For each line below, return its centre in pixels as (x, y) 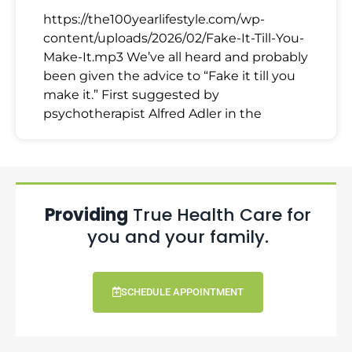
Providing (86, 214)
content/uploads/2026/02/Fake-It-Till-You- (174, 38)
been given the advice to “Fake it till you (169, 75)
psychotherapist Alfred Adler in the (152, 113)
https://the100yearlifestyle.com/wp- (154, 19)
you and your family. (178, 236)
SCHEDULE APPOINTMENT (182, 291)
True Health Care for (220, 214)
